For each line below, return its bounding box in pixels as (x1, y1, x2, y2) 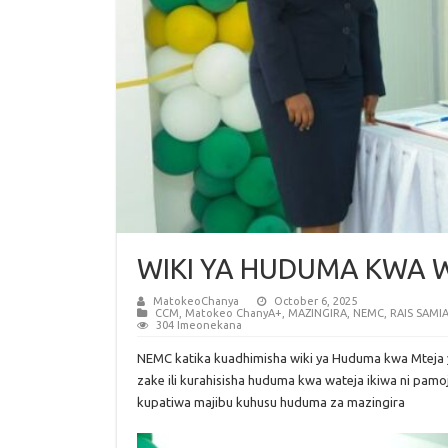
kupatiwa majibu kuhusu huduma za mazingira (137, 395, 405, 409)
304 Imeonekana (156, 319, 242, 331)
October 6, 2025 (274, 295, 357, 307)
